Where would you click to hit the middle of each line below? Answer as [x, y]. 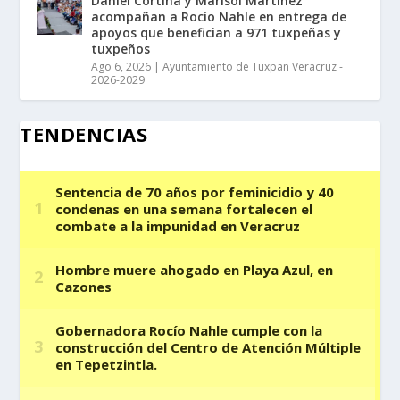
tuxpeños [121, 48]
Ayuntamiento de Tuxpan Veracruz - [253, 66]
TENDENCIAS [84, 133]
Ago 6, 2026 [121, 66]
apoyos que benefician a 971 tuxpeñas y [217, 32]
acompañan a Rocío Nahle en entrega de [219, 16]
